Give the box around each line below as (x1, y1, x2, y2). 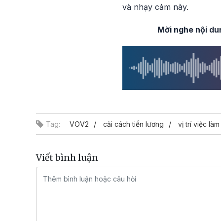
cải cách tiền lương (103, 120, 164, 129)
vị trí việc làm (178, 120, 220, 129)
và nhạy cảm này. (122, 2, 188, 12)
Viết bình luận (36, 152, 98, 164)
